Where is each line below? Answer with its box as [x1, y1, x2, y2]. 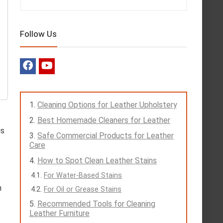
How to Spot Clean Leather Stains [37, 156, 157, 166]
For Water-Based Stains [44, 171, 122, 180]
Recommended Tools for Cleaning [37, 199, 155, 209]
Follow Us [20, 29, 57, 39]
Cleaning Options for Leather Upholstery [37, 100, 177, 110]
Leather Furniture [29, 209, 90, 219]
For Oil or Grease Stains [44, 185, 121, 194]
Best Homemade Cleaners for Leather [37, 115, 170, 125]
